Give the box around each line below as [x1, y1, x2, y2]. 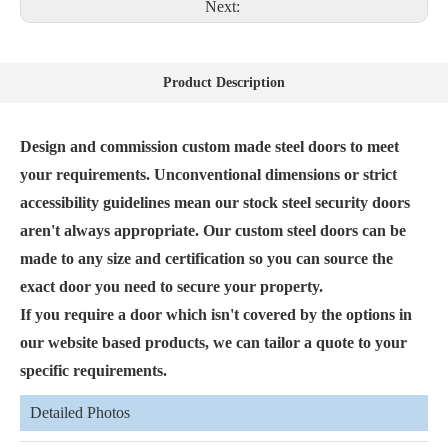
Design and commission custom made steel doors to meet [20, 138, 399, 156]
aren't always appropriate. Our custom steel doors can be [20, 222, 406, 240]
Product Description [163, 75, 285, 91]
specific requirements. [20, 362, 167, 380]
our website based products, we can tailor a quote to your [20, 334, 407, 352]
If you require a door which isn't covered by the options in [20, 306, 412, 324]
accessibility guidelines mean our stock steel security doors [20, 194, 410, 212]
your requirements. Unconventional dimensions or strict [20, 166, 397, 184]
